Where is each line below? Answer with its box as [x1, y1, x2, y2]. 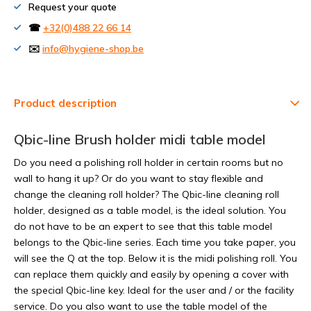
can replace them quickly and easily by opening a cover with [14, 268, 289, 280]
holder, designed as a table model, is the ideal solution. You [14, 204, 286, 217]
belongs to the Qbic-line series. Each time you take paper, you [14, 236, 296, 249]
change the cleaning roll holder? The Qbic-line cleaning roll [14, 188, 279, 201]
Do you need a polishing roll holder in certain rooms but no [14, 156, 283, 169]
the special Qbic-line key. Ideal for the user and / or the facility [14, 284, 294, 296]
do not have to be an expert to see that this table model [14, 220, 272, 233]
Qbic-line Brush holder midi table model [14, 131, 266, 148]
